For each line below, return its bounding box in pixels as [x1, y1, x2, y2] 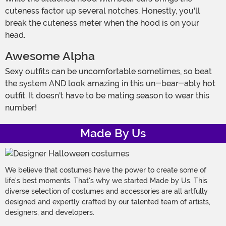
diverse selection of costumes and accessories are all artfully [5, 187, 208, 196]
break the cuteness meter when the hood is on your [5, 18, 199, 28]
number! [5, 103, 39, 113]
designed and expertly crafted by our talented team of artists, [5, 198, 210, 206]
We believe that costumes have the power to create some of [5, 166, 206, 175]
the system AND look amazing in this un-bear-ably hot [5, 79, 215, 89]
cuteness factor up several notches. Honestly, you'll [5, 6, 200, 16]
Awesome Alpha [5, 49, 98, 64]
